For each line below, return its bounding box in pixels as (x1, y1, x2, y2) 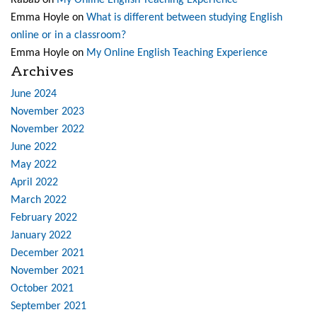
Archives (11, 63, 74, 80)
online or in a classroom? (11, 30, 126, 42)
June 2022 (11, 142, 57, 154)
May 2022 (11, 159, 57, 171)
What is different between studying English (86, 12, 282, 24)
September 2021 (11, 301, 86, 313)
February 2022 (11, 212, 77, 224)
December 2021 (11, 248, 84, 260)
